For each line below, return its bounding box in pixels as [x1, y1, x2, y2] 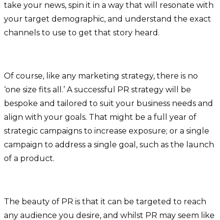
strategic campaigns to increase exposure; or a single [4, 126, 209, 136]
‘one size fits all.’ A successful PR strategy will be [4, 85, 191, 94]
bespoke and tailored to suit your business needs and [4, 99, 213, 108]
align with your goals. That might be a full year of [4, 112, 196, 122]
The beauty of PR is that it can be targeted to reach [4, 197, 206, 206]
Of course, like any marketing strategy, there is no [4, 71, 198, 81]
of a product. [4, 154, 56, 163]
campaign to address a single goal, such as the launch [4, 140, 214, 149]
